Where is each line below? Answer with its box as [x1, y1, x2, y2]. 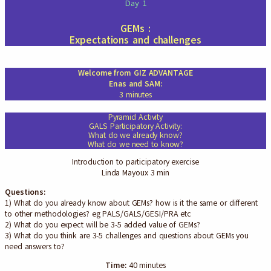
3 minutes [119, 88, 152, 100]
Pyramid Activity [108, 111, 163, 123]
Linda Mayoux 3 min [101, 167, 170, 179]
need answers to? [5, 240, 65, 252]
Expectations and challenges [70, 33, 201, 47]
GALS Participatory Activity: [89, 120, 182, 132]
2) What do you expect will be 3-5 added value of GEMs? [5, 218, 200, 230]
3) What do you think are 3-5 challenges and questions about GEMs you [5, 229, 249, 241]
